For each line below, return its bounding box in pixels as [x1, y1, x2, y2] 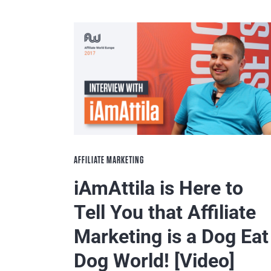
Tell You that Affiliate [74, 200, 256, 224]
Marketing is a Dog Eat [74, 224, 269, 248]
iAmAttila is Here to [74, 176, 243, 200]
